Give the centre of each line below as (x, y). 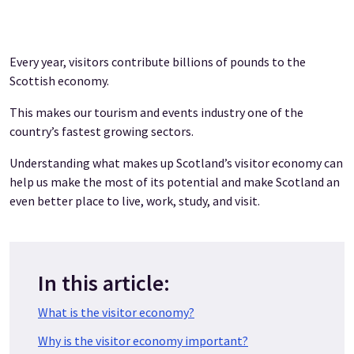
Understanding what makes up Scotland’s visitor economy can (176, 163)
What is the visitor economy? (116, 313)
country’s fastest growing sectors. (102, 132)
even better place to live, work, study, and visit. (135, 201)
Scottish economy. (59, 81)
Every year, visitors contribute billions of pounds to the (158, 62)
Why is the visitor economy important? (143, 341)
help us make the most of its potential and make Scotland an (175, 182)
